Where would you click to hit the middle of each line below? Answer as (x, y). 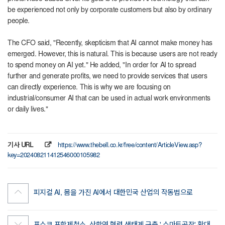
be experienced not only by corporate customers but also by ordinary (110, 10)
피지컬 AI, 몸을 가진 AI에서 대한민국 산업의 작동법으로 (113, 193)
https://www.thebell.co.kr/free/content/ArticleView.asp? (130, 146)
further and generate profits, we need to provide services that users (107, 77)
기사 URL (20, 146)
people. (19, 21)
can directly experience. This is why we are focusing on (89, 88)
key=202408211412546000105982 (54, 156)
